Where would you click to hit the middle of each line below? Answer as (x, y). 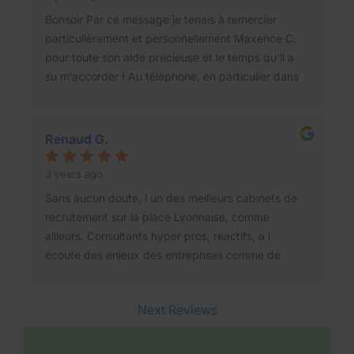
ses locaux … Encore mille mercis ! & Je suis (157, 95)
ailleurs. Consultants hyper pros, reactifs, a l (158, 235)
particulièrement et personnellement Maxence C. (171, 38)
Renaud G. (77, 139)
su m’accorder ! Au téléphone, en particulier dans (172, 76)
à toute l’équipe (85, 133)
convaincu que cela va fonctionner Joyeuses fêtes (175, 114)
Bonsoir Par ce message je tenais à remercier (161, 19)
